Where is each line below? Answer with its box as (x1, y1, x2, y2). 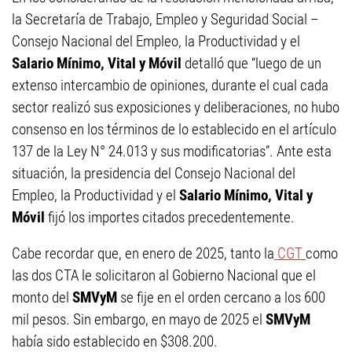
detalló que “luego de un (185, 54, 321, 72)
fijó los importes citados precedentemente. (48, 208, 295, 226)
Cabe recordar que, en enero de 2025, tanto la (12, 244, 274, 262)
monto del (12, 288, 72, 306)
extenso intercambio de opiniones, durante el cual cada (12, 76, 328, 94)
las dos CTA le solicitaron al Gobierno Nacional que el (12, 266, 316, 284)
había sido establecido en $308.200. (12, 332, 218, 350)
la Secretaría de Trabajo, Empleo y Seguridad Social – (12, 10, 319, 28)
